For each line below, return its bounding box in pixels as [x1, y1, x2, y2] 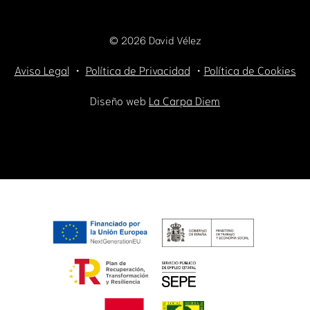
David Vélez [145, 33, 201, 47]
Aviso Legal [14, 62, 69, 77]
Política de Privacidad [85, 62, 190, 77]
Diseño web [90, 93, 149, 108]
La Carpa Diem [149, 93, 220, 108]
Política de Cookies [203, 62, 296, 77]
